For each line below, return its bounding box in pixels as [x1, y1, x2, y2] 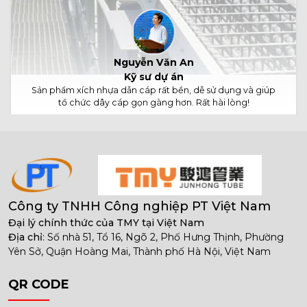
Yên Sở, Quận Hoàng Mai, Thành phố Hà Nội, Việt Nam [8, 245, 271, 258]
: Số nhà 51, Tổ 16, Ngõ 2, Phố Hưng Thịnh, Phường [42, 231, 284, 244]
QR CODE [8, 277, 69, 293]
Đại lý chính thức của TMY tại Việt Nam [8, 217, 204, 230]
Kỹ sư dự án [123, 71, 184, 84]
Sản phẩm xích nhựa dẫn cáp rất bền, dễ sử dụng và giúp [32, 85, 275, 96]
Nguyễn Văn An [113, 56, 194, 69]
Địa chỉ [8, 231, 42, 244]
